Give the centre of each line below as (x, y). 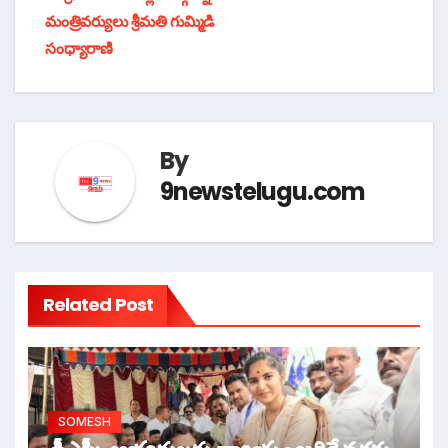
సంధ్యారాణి (79, 49)
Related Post (97, 305)
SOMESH (84, 421)
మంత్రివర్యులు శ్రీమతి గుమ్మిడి (130, 22)
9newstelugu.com (262, 191)
